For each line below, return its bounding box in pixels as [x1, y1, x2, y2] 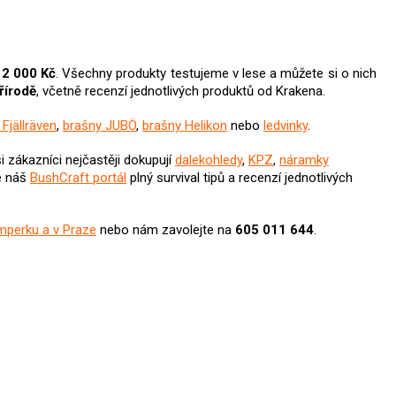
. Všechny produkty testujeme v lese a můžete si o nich [56, 65, 377, 82]
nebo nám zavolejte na [96, 222, 235, 239]
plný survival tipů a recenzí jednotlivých [126, 170, 353, 187]
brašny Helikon [142, 118, 227, 134]
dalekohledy [175, 152, 242, 169]
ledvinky [263, 118, 308, 134]
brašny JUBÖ [63, 118, 136, 134]
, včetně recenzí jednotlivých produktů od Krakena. [36, 83, 325, 100]
